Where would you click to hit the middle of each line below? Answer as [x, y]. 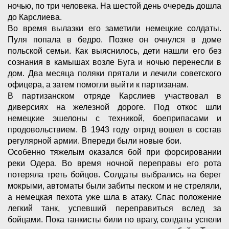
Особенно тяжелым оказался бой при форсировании [114, 152]
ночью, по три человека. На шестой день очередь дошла [114, 6]
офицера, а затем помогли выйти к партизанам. [99, 85]
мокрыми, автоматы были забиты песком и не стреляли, [114, 186]
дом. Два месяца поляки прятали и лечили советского [114, 74]
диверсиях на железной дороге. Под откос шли [114, 107]
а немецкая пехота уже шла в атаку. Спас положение [114, 197]
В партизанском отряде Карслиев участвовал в [114, 96]
